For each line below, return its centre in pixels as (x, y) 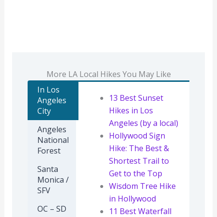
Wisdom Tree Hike (143, 186)
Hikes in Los (131, 110)
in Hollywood (133, 198)
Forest (49, 150)
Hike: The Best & (139, 148)
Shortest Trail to (139, 161)
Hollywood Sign (137, 135)
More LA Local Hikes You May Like (108, 74)
